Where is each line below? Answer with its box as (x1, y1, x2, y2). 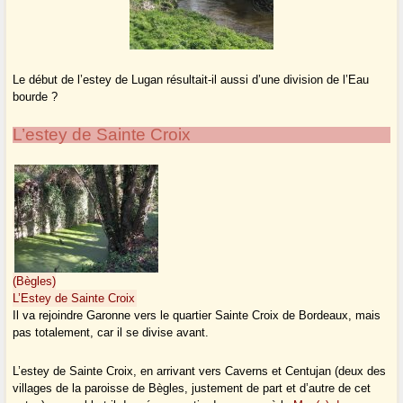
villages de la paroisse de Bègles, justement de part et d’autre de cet (13, 381, 372, 396)
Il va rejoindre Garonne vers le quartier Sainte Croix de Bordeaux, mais (13, 309, 381, 323)
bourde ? (13, 90, 58, 104)
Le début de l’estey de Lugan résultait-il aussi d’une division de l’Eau (13, 73, 370, 87)
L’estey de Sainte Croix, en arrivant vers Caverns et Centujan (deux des (13, 364, 387, 379)
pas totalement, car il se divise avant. (13, 326, 210, 340)
